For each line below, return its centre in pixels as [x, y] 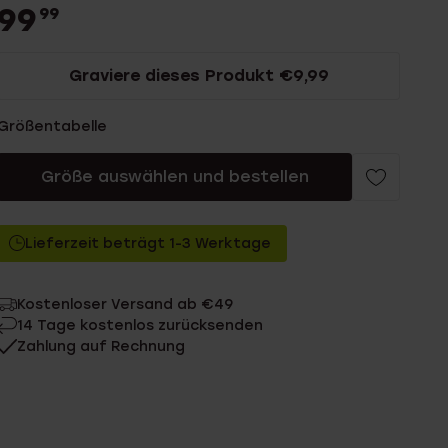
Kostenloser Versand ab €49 [125, 304]
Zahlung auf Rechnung [101, 346]
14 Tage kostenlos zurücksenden [140, 325]
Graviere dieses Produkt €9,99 [198, 75]
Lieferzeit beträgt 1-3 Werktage [148, 243]
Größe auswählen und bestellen [174, 176]
